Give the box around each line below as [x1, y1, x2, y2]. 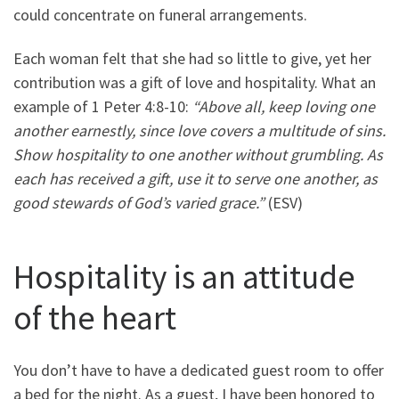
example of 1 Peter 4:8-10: [13, 96, 192, 118]
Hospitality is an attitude [13, 255, 355, 297]
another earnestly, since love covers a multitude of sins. [13, 120, 386, 142]
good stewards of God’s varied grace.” [13, 192, 265, 214]
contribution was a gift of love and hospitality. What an [13, 72, 376, 94]
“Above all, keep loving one [192, 96, 375, 118]
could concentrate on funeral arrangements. [13, 4, 307, 25]
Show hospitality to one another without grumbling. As [13, 144, 383, 166]
